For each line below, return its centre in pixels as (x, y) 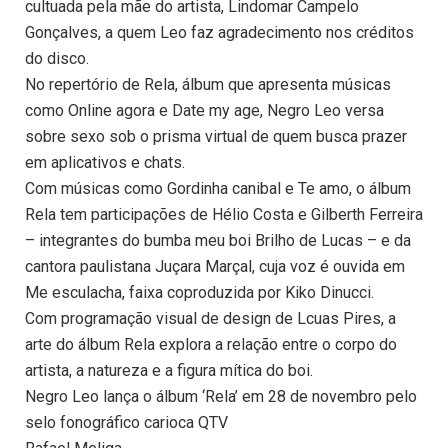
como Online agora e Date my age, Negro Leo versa (204, 111)
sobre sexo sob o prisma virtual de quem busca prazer (216, 137)
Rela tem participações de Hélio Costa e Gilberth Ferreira (224, 215)
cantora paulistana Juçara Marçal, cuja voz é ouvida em (215, 267)
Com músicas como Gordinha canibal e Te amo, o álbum (218, 189)
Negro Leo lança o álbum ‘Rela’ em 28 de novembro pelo (221, 397)
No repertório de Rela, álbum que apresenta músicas (208, 85)
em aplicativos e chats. (105, 163)
